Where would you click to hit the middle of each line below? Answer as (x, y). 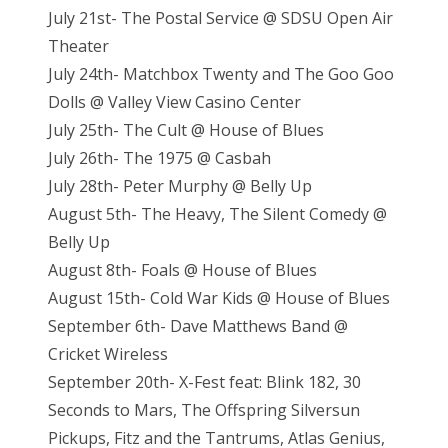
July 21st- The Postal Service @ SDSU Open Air (220, 17)
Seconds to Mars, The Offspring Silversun (204, 409)
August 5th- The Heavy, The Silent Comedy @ (217, 213)
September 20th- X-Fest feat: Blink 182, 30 (204, 381)
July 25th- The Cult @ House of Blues (188, 129)
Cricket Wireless (110, 353)
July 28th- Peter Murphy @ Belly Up (182, 185)
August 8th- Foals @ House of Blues (182, 269)
